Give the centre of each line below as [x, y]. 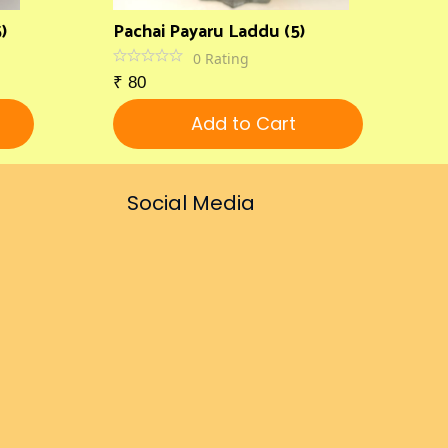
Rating [227, 58]
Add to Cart [243, 123]
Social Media [191, 203]
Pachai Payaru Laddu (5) [209, 29]
